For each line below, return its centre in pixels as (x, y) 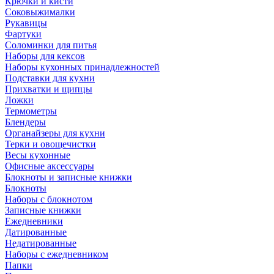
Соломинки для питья (51, 45)
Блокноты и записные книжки (68, 177)
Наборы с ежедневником (57, 254)
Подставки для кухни (50, 78)
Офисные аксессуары (50, 166)
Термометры (31, 111)
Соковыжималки (40, 12)
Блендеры (25, 122)
